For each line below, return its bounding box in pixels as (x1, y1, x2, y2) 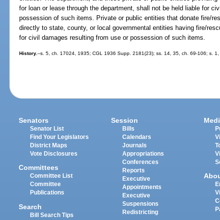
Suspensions (122, 201, 159, 207)
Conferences (122, 159, 159, 165)
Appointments (122, 184, 162, 191)
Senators (19, 116, 49, 125)
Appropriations (122, 151, 165, 157)
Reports (122, 167, 145, 174)
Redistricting (122, 209, 159, 216)
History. (19, 51, 38, 56)
